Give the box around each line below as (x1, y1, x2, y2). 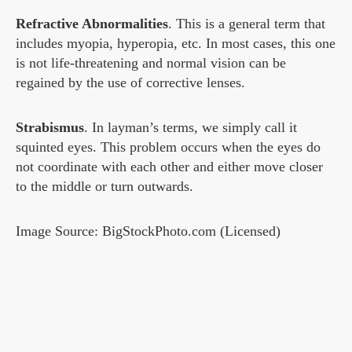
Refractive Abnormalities (16, 15, 168, 31)
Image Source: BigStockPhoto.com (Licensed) (16, 222, 280, 239)
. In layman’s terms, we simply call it (84, 119, 297, 135)
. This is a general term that (168, 15, 325, 31)
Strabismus (16, 119, 84, 135)
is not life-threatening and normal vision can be (16, 54, 286, 71)
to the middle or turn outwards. (16, 178, 193, 194)
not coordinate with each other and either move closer (16, 158, 323, 174)
